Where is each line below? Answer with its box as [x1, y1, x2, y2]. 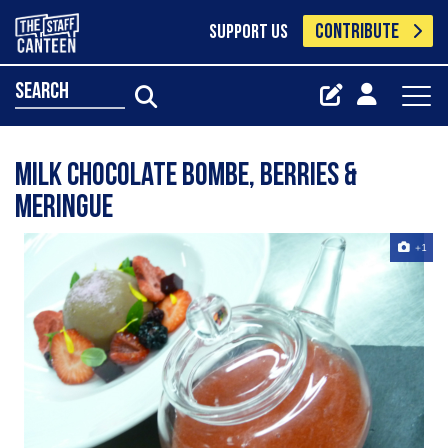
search [15, 80, 69, 104]
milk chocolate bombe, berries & [15, 161, 357, 193]
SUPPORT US [208, 23, 288, 43]
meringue [15, 193, 113, 225]
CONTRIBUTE [315, 22, 400, 43]
